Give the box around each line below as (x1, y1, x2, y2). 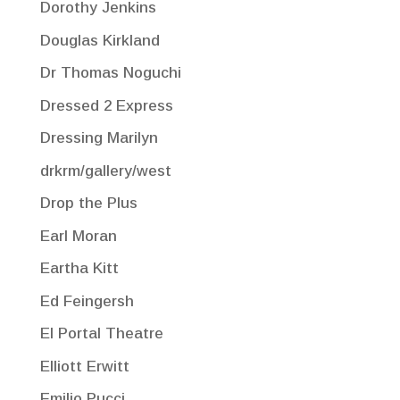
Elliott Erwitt (39, 357, 129, 375)
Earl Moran (39, 227, 117, 245)
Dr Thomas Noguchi (39, 64, 181, 82)
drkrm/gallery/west (39, 162, 171, 179)
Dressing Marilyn (39, 129, 158, 147)
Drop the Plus (39, 195, 137, 212)
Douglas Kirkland (39, 31, 160, 49)
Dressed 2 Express (39, 96, 173, 114)
